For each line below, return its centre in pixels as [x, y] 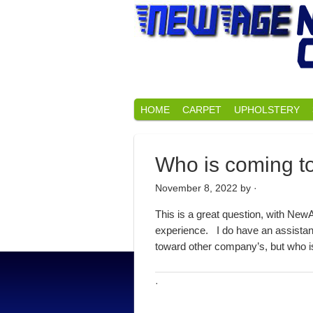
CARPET [202, 110]
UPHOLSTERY [267, 110]
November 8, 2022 [196, 188]
